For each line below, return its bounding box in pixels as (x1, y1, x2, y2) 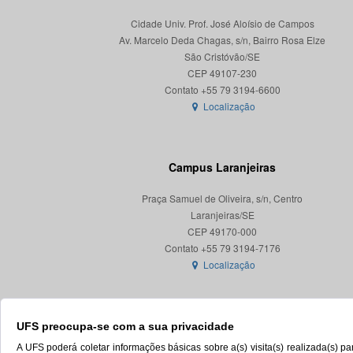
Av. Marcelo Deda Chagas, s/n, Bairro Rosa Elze (119, 33, 325, 46)
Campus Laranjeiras (169, 159, 276, 175)
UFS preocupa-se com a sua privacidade (17, 320, 234, 333)
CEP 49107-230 (188, 66, 257, 80)
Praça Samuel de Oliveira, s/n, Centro (142, 191, 303, 205)
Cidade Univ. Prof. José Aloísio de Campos (130, 17, 314, 30)
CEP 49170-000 (188, 225, 257, 238)
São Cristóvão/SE (184, 50, 260, 63)
